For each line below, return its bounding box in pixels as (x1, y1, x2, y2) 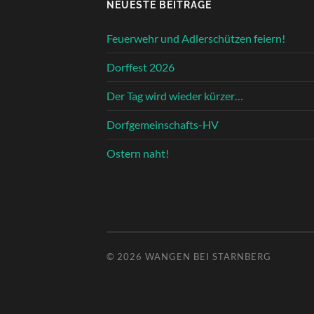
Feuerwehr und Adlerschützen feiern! (107, 31, 285, 45)
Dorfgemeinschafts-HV (107, 117, 219, 131)
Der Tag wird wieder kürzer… (107, 88, 243, 102)
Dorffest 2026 (107, 60, 175, 74)
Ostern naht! (107, 146, 169, 160)
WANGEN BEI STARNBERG (145, 250, 271, 262)
